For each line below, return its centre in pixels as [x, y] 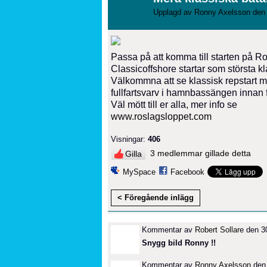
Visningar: [128, 139]
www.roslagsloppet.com [161, 116]
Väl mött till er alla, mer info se [174, 104]
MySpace [139, 172]
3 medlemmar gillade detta [201, 153]
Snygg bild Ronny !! [179, 243]
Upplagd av [174, 12]
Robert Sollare [219, 229]
